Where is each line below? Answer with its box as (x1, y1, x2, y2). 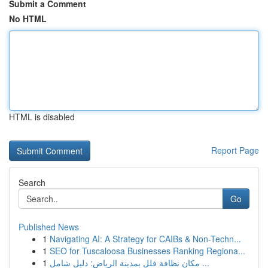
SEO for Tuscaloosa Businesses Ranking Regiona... (50, 245, 245, 257)
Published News (19, 221, 79, 233)
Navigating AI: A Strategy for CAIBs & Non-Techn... (50, 233, 241, 245)
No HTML (9, 13, 47, 25)
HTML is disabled (9, 111, 75, 123)
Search (19, 176, 45, 188)
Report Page (211, 144, 259, 156)
